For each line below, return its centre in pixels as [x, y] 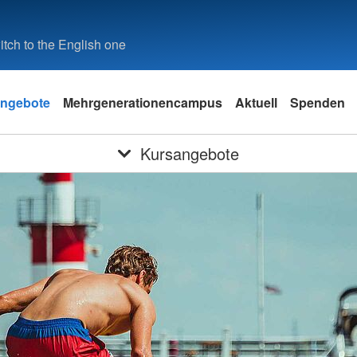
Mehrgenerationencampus [143, 102]
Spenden [318, 102]
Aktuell [256, 102]
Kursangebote [189, 153]
